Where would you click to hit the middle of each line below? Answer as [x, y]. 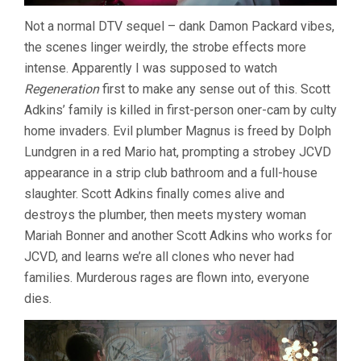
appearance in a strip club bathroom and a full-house [171, 173]
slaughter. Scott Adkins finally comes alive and [154, 194]
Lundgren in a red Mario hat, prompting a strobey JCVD [178, 152]
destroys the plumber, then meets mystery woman [165, 215]
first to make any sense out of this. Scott [215, 89]
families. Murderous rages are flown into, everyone [167, 278]
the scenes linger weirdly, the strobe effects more [165, 48]
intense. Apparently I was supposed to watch [151, 68]
